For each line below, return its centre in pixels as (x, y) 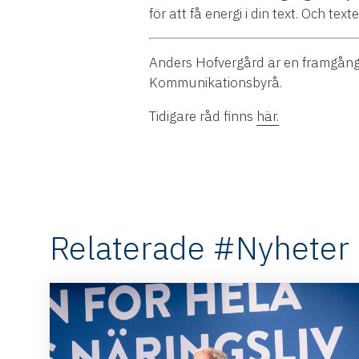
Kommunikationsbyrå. (216, 82)
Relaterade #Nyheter (200, 247)
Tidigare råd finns (203, 116)
